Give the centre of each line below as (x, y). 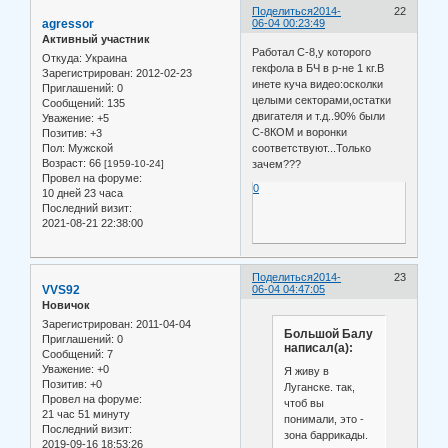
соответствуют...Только (312, 148)
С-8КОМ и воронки (300, 132)
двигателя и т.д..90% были (319, 116)
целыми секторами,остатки (322, 100)
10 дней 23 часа (82, 192)
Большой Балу (328, 333)
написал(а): (318, 347)
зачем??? (277, 164)
